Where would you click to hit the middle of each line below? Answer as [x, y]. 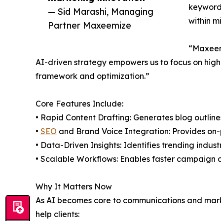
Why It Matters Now [74, 187]
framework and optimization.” [92, 76]
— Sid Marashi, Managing [101, 12]
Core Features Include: [79, 104]
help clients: [57, 214]
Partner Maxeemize [90, 25]
